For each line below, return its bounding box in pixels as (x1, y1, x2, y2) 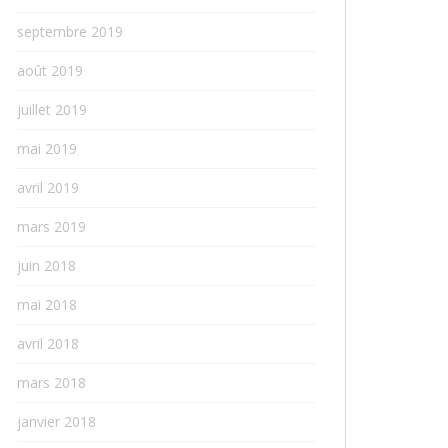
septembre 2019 (17, 22, 123, 41)
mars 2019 (17, 217, 86, 236)
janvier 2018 (17, 412, 96, 431)
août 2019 (17, 61, 83, 80)
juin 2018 (17, 256, 76, 275)
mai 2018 (17, 295, 77, 314)
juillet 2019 (17, 100, 87, 119)
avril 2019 (17, 178, 79, 197)
